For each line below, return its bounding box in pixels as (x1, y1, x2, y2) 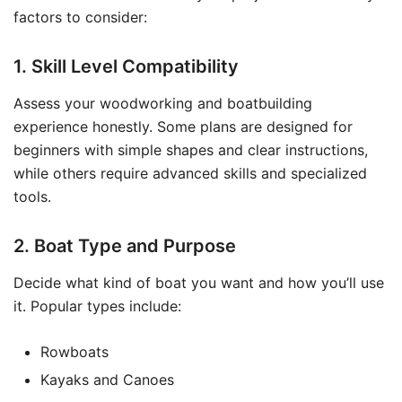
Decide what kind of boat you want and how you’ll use (13, 274, 384, 292)
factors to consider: (13, 8, 147, 26)
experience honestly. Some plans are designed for (13, 118, 353, 135)
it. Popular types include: (13, 297, 181, 315)
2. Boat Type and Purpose (13, 235, 236, 257)
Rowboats (40, 343, 109, 361)
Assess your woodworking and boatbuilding (13, 94, 312, 112)
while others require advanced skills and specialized (13, 164, 367, 182)
